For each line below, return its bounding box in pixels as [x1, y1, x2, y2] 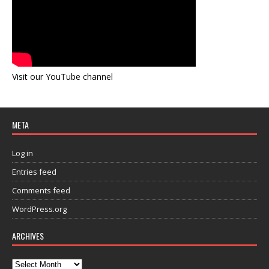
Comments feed [12, 185, 70, 196]
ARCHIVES [12, 229, 44, 243]
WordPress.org [12, 204, 67, 215]
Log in [12, 148, 33, 159]
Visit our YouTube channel [12, 71, 113, 83]
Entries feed [12, 166, 56, 178]
